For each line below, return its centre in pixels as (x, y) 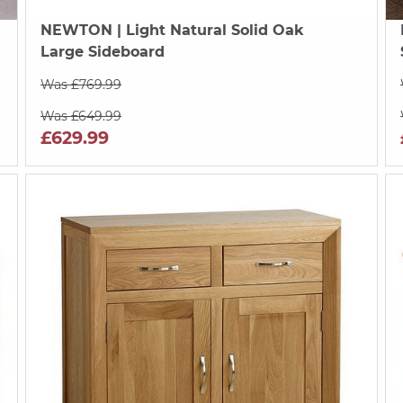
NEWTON (76, 30)
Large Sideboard (102, 51)
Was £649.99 (81, 116)
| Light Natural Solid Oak (208, 30)
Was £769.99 (81, 84)
